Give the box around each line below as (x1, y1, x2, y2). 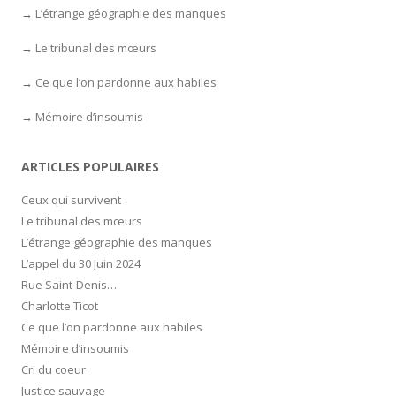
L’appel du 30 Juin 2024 (21, 255, 141, 271)
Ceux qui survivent (21, 191, 121, 208)
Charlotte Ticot (21, 297, 98, 314)
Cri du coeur (21, 361, 86, 377)
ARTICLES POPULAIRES (21, 157, 159, 175)
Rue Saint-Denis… (21, 276, 117, 293)
